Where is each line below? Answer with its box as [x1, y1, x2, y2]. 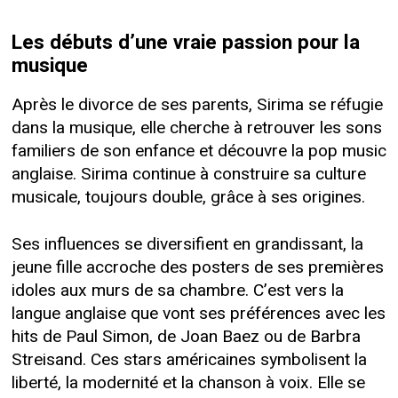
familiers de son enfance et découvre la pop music [11, 139, 386, 164]
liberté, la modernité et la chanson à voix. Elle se [11, 370, 365, 396]
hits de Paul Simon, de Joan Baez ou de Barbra [11, 324, 361, 350]
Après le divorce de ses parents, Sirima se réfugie [11, 92, 383, 118]
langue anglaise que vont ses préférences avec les [11, 301, 386, 327]
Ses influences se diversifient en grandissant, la [11, 232, 363, 258]
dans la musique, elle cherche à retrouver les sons [11, 115, 382, 141]
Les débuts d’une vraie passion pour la [11, 28, 360, 58]
